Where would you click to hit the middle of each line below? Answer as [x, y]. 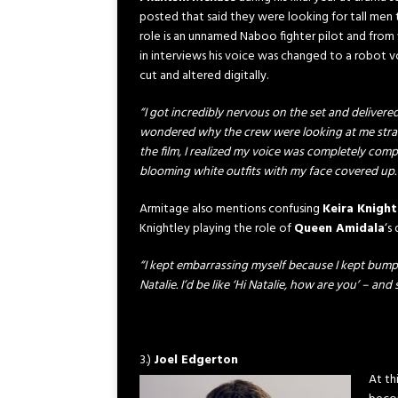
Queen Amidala [339, 229]
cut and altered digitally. [204, 76]
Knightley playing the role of [217, 229]
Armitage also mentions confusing [231, 209]
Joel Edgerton [196, 360]
